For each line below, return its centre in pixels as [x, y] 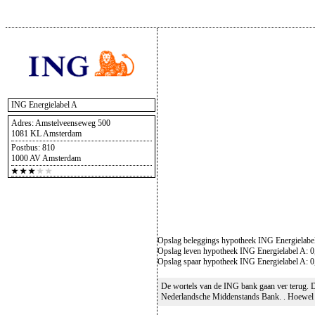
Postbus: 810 [33, 148]
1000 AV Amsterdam [46, 158]
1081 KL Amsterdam [46, 134]
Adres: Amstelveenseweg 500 [60, 123]
